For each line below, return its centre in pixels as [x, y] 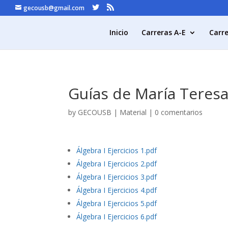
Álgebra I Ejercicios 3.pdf [117, 177]
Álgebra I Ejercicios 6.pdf [117, 217]
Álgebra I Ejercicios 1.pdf [117, 150]
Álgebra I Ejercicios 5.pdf [117, 203]
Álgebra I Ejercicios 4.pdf [117, 190]
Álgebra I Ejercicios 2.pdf [117, 164]
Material [133, 112]
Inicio [119, 32]
